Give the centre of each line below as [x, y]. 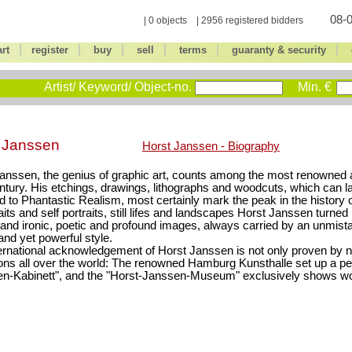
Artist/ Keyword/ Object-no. [118, 87]
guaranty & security [279, 50]
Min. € [315, 87]
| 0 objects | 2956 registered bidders [224, 20]
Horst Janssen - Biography [211, 146]
